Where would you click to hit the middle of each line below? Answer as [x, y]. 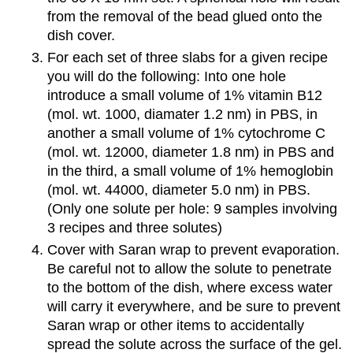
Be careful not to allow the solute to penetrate [189, 269]
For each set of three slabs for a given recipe [187, 58]
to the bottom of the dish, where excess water [190, 288]
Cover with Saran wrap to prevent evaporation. [193, 250]
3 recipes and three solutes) [134, 228]
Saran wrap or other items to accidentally [175, 326]
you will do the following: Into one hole [166, 77]
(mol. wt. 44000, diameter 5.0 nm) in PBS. [178, 190]
